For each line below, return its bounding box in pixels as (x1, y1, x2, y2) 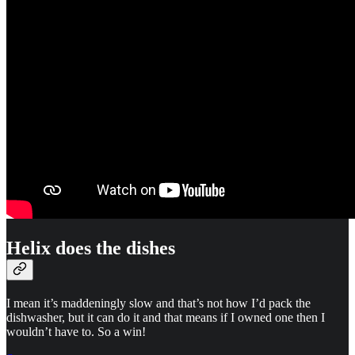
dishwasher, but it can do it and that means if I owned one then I (6, 310, 325, 324)
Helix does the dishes (6, 238, 175, 259)
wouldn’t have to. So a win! (6, 324, 146, 338)
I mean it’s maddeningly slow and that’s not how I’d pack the (6, 296, 311, 310)
